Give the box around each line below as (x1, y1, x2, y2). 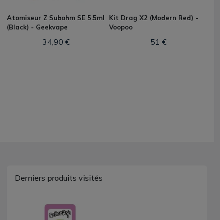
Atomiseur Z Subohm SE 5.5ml (7, 14, 105, 22)
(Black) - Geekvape (7, 23, 68, 31)
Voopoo (109, 23, 133, 31)
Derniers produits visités (15, 173, 103, 183)
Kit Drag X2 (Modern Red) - (109, 14, 198, 22)
